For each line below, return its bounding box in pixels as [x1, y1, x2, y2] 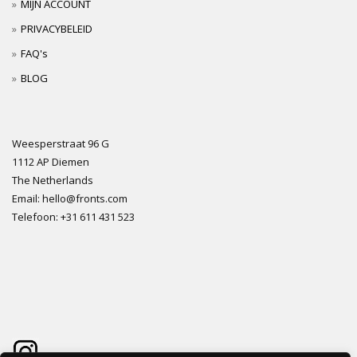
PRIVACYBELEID [21, 22, 92, 36]
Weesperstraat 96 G [12, 136, 109, 151]
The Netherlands [12, 173, 93, 187]
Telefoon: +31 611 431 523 [12, 210, 135, 224]
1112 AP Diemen [12, 155, 89, 169]
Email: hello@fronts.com [12, 191, 127, 206]
